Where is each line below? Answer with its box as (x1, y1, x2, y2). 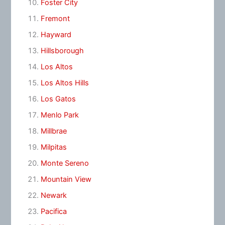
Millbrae (40, 126, 67, 136)
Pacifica (40, 206, 67, 216)
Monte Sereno (40, 158, 89, 168)
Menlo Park (40, 110, 79, 120)
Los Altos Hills (40, 78, 89, 88)
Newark (40, 190, 67, 200)
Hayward (40, 30, 71, 40)
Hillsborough (40, 46, 84, 56)
